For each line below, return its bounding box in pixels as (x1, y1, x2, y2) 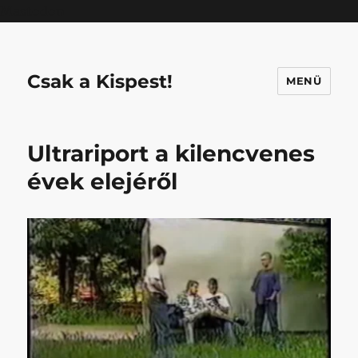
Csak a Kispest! (27, 70, 173, 93)
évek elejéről (27, 168, 178, 195)
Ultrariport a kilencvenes (27, 140, 316, 167)
